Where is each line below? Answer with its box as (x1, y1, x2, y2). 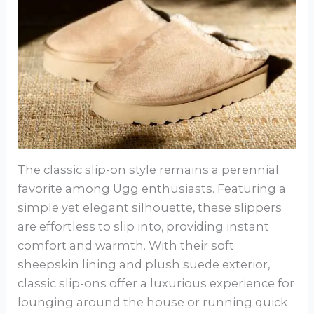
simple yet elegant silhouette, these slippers (18, 200, 282, 215)
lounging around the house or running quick (18, 295, 288, 310)
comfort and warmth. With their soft (18, 238, 235, 253)
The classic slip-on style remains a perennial (18, 163, 280, 177)
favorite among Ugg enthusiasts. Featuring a (18, 182, 287, 196)
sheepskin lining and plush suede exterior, (18, 257, 271, 272)
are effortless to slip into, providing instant (18, 219, 270, 234)
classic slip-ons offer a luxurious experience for (18, 276, 295, 291)
